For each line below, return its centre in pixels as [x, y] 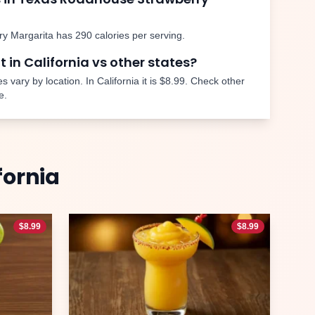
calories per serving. [139, 35]
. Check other [215, 81]
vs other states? [143, 62]
